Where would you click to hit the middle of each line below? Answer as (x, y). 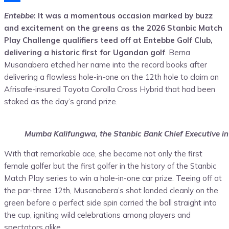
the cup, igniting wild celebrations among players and (97, 215)
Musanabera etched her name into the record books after (106, 65)
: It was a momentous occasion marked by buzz (123, 16)
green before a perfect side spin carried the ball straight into (110, 203)
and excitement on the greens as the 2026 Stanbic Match (113, 28)
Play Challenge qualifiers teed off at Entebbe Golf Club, (108, 40)
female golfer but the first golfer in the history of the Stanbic (110, 166)
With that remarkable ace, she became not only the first (103, 154)
